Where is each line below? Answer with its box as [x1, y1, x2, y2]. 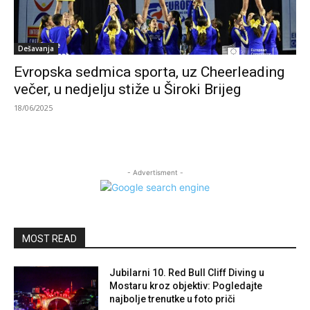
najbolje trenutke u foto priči [109, 293, 236, 304]
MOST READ [22, 232, 77, 244]
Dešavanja [18, 43, 54, 53]
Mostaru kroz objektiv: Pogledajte [109, 280, 263, 291]
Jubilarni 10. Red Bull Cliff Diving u [109, 266, 265, 278]
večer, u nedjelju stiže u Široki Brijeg [14, 80, 241, 98]
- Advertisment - [127, 167, 183, 176]
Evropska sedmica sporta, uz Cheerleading [14, 63, 284, 80]
